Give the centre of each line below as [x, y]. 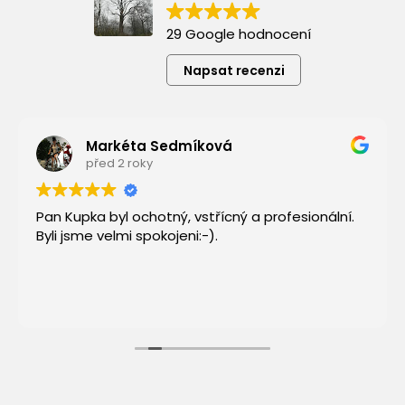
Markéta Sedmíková [159, 146]
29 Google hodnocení [239, 34]
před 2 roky [119, 163]
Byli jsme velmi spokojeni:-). [127, 236]
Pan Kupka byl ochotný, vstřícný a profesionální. [195, 217]
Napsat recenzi [234, 70]
